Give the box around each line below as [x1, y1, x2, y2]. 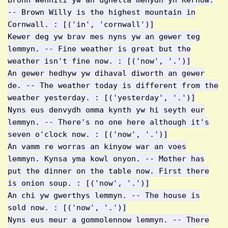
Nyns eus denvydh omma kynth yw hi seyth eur [8, 105, 205, 115]
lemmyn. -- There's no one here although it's [8, 118, 209, 127]
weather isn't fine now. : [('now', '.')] [8, 56, 191, 66]
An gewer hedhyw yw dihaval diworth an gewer [8, 69, 205, 78]
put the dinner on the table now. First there [8, 166, 209, 176]
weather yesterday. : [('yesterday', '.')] [8, 93, 195, 102]
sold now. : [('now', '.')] [8, 203, 127, 212]
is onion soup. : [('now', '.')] [8, 179, 150, 188]
